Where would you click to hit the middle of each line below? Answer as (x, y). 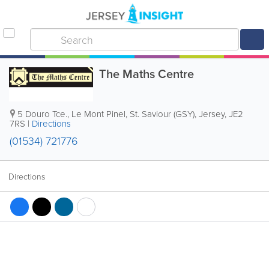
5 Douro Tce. (42, 114)
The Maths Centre (147, 74)
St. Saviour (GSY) (162, 114)
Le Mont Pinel (98, 114)
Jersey (212, 114)
